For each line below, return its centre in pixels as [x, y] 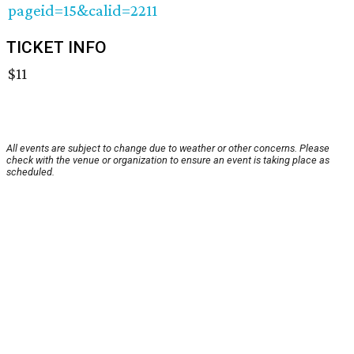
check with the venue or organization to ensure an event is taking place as [168, 160]
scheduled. [30, 172]
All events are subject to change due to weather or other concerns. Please [168, 149]
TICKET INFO [56, 48]
